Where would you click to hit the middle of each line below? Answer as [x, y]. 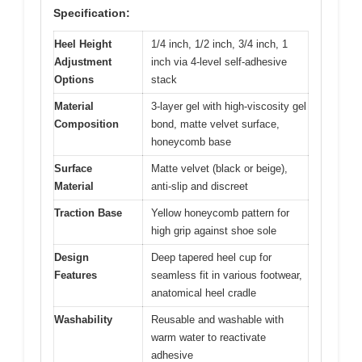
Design [72, 257]
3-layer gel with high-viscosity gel [229, 106]
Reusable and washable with [217, 319]
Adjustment [83, 61]
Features [76, 275]
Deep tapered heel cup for [211, 257]
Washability [83, 319]
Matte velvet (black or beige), [219, 168]
